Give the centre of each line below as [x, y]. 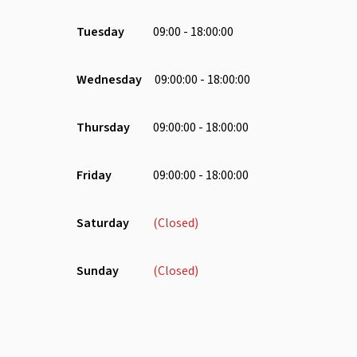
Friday [94, 175]
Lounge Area [123, 63]
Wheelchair [296, 152]
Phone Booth [302, 108]
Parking [110, 108]
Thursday [103, 127]
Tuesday [100, 31]
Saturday [103, 223]
